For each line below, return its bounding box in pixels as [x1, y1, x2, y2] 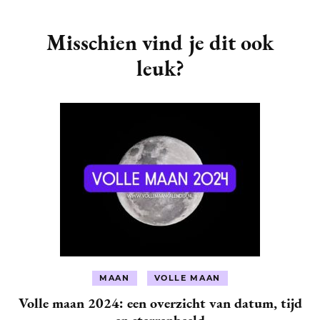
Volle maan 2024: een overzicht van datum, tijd [18, 293, 302, 312]
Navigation [17, 23, 129, 47]
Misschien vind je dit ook [46, 28, 274, 56]
